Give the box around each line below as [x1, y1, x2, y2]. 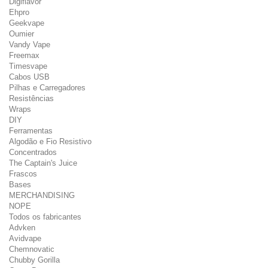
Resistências [9, 94, 54, 103]
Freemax [9, 51, 39, 60]
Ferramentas [9, 126, 53, 135]
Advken [9, 223, 35, 232]
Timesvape [9, 62, 47, 71]
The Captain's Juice [9, 159, 77, 167]
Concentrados [9, 148, 57, 157]
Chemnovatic [9, 245, 54, 254]
